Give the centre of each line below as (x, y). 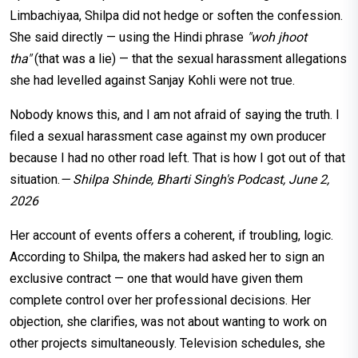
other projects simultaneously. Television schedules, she (167, 343)
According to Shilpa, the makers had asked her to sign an (167, 257)
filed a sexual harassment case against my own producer (168, 136)
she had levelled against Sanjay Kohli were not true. (152, 80)
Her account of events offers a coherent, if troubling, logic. (171, 235)
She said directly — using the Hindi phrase (128, 37)
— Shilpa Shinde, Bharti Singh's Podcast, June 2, (195, 179)
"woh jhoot (277, 37)
